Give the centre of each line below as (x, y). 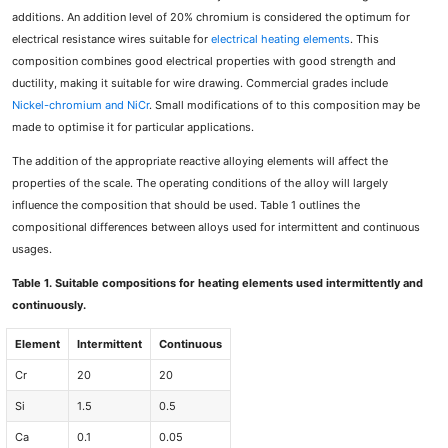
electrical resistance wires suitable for (112, 38)
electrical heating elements (281, 38)
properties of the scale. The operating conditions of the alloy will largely (200, 182)
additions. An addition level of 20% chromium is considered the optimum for (211, 16)
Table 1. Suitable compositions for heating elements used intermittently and (218, 283)
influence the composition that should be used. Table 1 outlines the (186, 204)
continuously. (49, 305)
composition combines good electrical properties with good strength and (204, 60)
